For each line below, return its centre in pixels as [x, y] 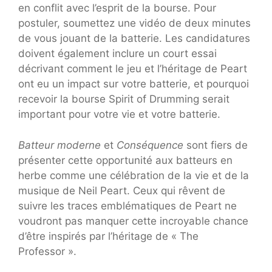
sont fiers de [216, 145]
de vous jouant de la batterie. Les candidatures [134, 39]
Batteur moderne [59, 145]
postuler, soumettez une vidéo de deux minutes [134, 23]
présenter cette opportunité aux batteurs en [125, 160]
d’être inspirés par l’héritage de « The [108, 236]
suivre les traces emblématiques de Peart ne [127, 206]
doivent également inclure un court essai [117, 54]
